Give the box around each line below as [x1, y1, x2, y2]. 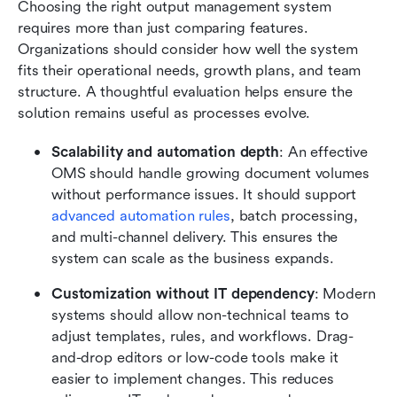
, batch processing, [230, 207, 358, 225]
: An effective [278, 144, 369, 161]
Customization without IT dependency [51, 285, 315, 303]
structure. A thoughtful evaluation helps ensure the [18, 83, 353, 101]
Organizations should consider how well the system [18, 41, 358, 58]
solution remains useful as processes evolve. [18, 105, 311, 122]
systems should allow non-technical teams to [51, 307, 349, 324]
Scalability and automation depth [51, 144, 279, 161]
